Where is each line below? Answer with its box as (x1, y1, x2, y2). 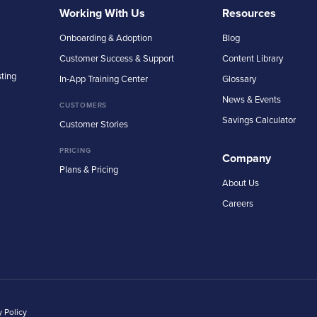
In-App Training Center (59, 71, 148, 85)
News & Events (222, 92, 281, 105)
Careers (222, 196, 253, 209)
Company (222, 149, 271, 166)
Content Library (222, 51, 283, 64)
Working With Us (59, 4, 145, 21)
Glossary (222, 71, 256, 85)
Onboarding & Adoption (59, 30, 152, 44)
